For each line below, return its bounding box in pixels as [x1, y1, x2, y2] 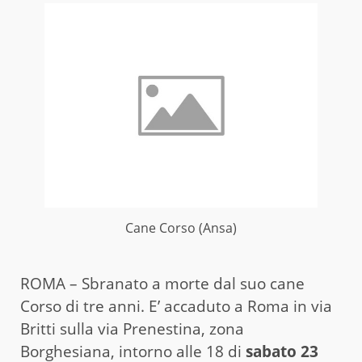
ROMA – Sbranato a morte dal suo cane [20, 273, 305, 295]
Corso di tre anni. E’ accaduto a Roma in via [20, 296, 332, 318]
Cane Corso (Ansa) [125, 219, 237, 238]
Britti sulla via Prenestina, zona [20, 318, 244, 340]
